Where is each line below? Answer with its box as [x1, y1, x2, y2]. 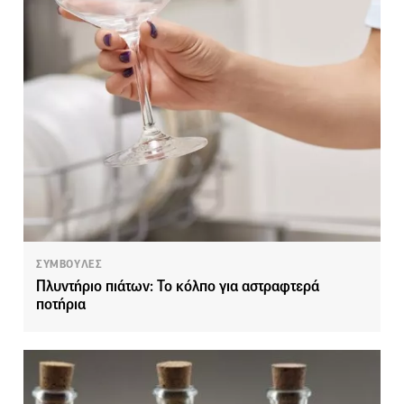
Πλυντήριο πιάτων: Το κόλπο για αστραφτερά [36, 276, 319, 296]
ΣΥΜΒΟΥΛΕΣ [36, 256, 103, 271]
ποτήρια [36, 294, 86, 314]
